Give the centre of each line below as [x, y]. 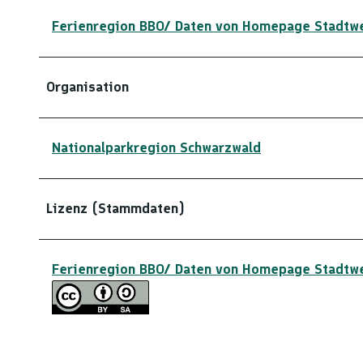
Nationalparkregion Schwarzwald [156, 147]
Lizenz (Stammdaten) [115, 208]
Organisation [88, 86]
